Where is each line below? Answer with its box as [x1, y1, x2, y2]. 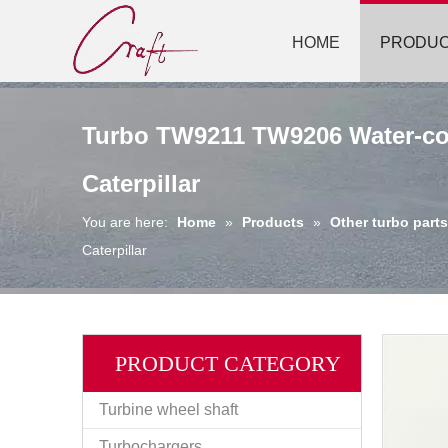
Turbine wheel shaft [99, 401, 238, 418]
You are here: [82, 214, 168, 230]
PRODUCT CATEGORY [115, 351, 341, 376]
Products [242, 214, 304, 230]
